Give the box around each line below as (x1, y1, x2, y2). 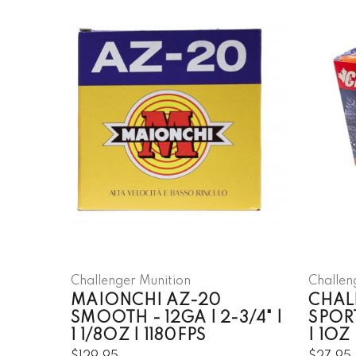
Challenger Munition (71, 275, 191, 288)
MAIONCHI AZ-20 (71, 293, 222, 310)
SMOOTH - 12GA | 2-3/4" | (71, 311, 282, 327)
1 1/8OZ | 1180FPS (71, 328, 207, 345)
